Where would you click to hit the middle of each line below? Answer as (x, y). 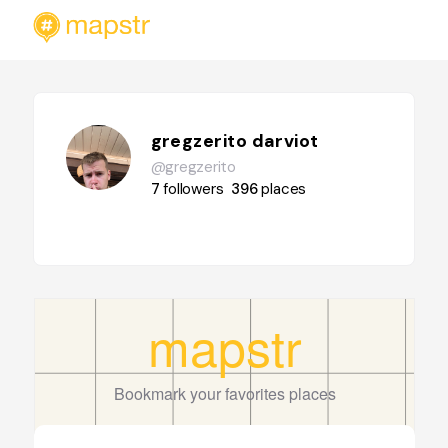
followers (193, 189)
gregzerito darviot (234, 141)
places (284, 189)
